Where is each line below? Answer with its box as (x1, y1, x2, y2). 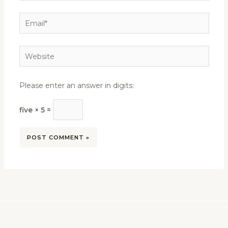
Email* (18, 14, 41, 24)
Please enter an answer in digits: (19, 81, 134, 91)
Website (18, 47, 48, 57)
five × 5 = (19, 105, 53, 115)
